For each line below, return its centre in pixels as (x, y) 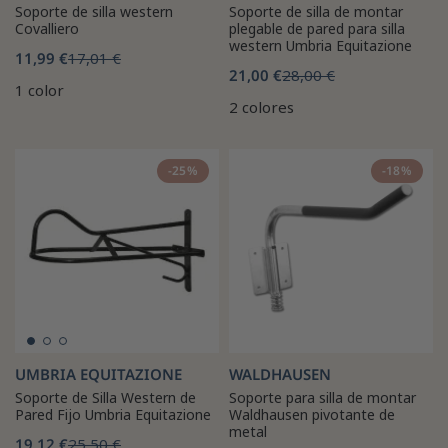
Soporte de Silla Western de (105, 397)
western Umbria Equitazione (320, 45)
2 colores (261, 106)
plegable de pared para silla (317, 28)
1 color (39, 89)
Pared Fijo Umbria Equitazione (113, 414)
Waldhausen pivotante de (312, 414)
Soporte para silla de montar (322, 397)
